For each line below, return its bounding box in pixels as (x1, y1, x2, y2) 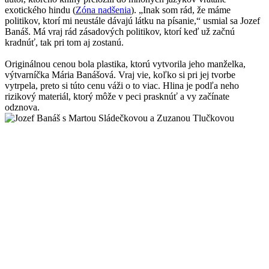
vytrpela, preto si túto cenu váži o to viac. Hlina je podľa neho (5, 80, 239, 91)
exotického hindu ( (5, 5, 76, 16)
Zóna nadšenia (76, 5, 131, 16)
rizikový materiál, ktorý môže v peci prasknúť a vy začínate (5, 91, 229, 102)
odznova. (5, 102, 40, 113)
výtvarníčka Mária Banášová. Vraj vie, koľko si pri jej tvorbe (5, 70, 235, 80)
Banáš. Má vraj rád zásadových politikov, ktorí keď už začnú (5, 26, 235, 37)
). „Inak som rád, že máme (131, 5, 231, 16)
